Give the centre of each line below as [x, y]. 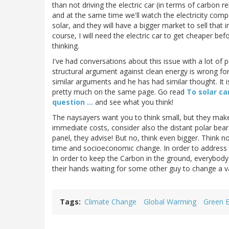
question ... [74, 102]
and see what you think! [134, 102]
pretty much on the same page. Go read [119, 92]
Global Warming [170, 202]
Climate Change [110, 202]
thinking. [66, 46]
